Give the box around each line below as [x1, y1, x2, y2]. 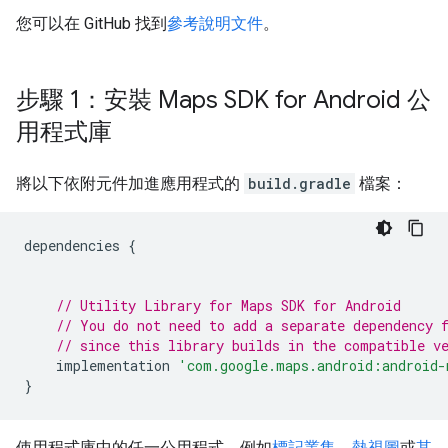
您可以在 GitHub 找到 [16, 14, 167, 33]
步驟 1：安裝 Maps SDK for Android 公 [16, 85, 431, 115]
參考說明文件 [167, 14, 263, 33]
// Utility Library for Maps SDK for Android [56, 296, 401, 315]
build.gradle [248, 174, 351, 193]
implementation [24, 356, 178, 375]
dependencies [24, 236, 128, 255]
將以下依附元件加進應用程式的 [16, 174, 244, 193]
